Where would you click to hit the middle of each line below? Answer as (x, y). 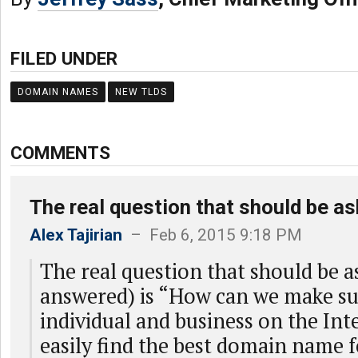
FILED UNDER (64, 58)
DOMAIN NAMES (58, 92)
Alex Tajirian (76, 235)
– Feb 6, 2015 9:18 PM (212, 235)
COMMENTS (61, 153)
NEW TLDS (141, 92)
